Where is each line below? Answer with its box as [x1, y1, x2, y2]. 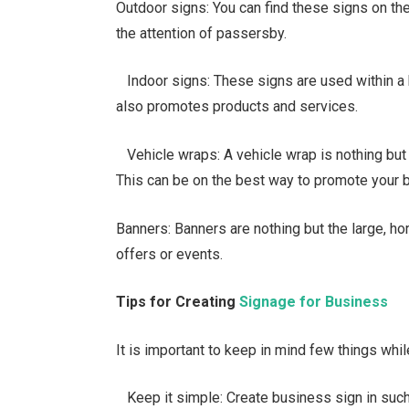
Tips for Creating [116, 293, 240, 311]
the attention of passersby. [116, 24, 288, 42]
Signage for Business [239, 293, 389, 311]
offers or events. [116, 245, 224, 263]
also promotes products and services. [116, 98, 359, 116]
